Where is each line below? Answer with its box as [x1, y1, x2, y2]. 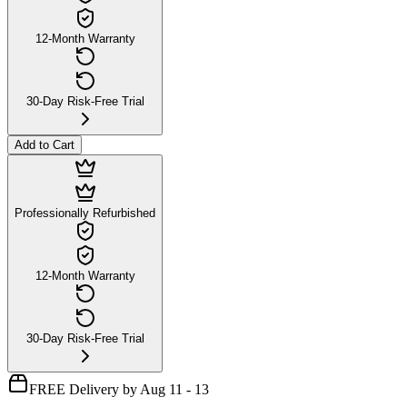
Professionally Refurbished [15, 205, 155, 220]
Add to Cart [15, 137, 74, 152]
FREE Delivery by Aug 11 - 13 [29, 381, 209, 397]
